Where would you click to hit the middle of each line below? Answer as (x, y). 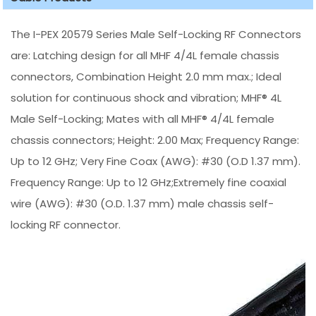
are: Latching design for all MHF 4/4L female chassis (145, 55)
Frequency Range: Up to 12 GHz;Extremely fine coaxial (149, 182)
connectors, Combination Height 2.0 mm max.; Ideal (146, 76)
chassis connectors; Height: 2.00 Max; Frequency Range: (155, 140)
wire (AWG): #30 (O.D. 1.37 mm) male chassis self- (142, 203)
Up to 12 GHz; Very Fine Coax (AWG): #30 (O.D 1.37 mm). (156, 161)
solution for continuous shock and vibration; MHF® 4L (146, 97)
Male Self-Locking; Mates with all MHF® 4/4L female (143, 119)
